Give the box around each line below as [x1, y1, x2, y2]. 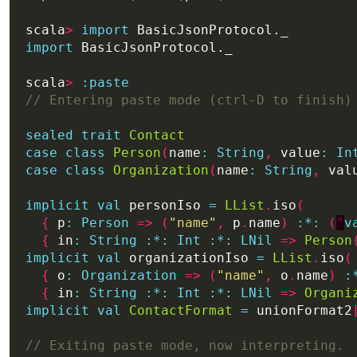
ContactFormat [129, 302, 233, 318]
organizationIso [121, 249, 257, 265]
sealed [25, 127, 73, 143]
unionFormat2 [249, 302, 352, 318]
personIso [121, 197, 209, 213]
